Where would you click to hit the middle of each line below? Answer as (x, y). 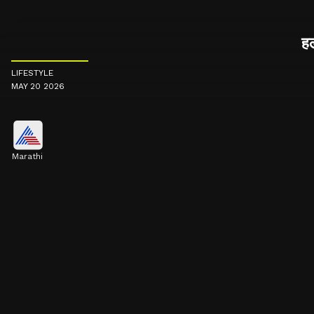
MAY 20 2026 (38, 87)
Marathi (27, 157)
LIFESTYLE (32, 73)
